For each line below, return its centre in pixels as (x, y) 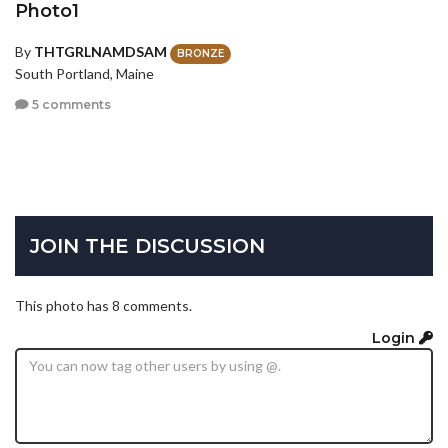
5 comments (70, 105)
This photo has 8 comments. (103, 306)
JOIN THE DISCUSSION (147, 246)
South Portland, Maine (84, 73)
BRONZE (200, 53)
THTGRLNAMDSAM (100, 52)
